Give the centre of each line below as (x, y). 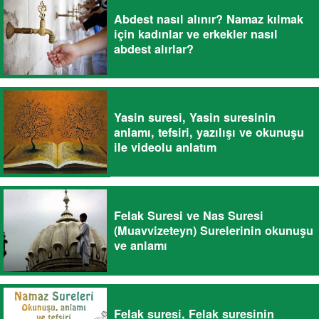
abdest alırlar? (154, 48)
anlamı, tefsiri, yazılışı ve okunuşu (209, 132)
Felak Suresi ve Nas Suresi (189, 216)
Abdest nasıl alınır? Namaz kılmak (209, 19)
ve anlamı (141, 246)
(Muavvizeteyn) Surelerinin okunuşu (214, 231)
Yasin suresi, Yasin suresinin (195, 117)
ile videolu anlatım (165, 147)
